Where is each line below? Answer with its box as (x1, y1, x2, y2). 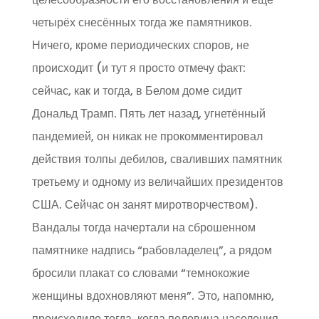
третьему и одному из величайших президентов (31, 174, 283, 190)
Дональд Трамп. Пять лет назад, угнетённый (31, 105, 266, 122)
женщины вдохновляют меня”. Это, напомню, (31, 288, 274, 304)
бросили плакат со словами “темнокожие (31, 265, 250, 281)
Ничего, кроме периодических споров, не (31, 37, 249, 53)
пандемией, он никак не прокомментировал (31, 128, 263, 145)
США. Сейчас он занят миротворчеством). (31, 197, 258, 213)
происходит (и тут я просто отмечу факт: (31, 60, 246, 76)
